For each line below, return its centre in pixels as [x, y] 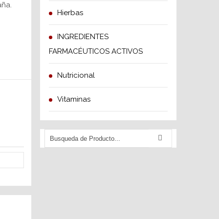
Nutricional [76, 75]
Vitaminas [74, 99]
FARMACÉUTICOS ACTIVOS [96, 51]
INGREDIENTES [83, 37]
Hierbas [70, 13]
